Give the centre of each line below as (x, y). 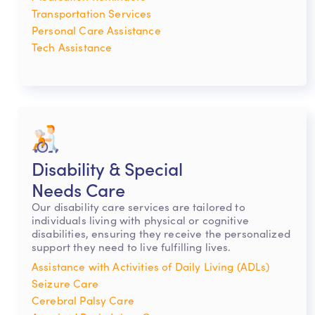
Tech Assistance (72, 46)
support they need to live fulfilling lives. (131, 246)
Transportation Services (92, 13)
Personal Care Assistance (96, 30)
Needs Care (78, 189)
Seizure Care (65, 283)
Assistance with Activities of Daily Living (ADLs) (151, 266)
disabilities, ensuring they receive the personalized (161, 233)
